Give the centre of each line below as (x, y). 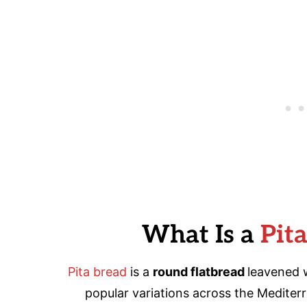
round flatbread (200, 271)
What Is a (201, 235)
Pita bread (97, 271)
